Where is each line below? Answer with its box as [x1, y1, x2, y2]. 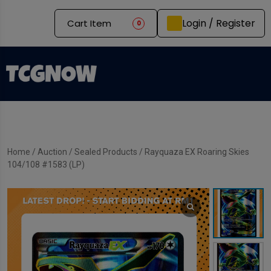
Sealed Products [74, 146, 137, 157]
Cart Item [67, 17, 111, 30]
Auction [38, 146, 67, 157]
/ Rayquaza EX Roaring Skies [137, 146, 249, 157]
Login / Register [182, 16, 255, 30]
